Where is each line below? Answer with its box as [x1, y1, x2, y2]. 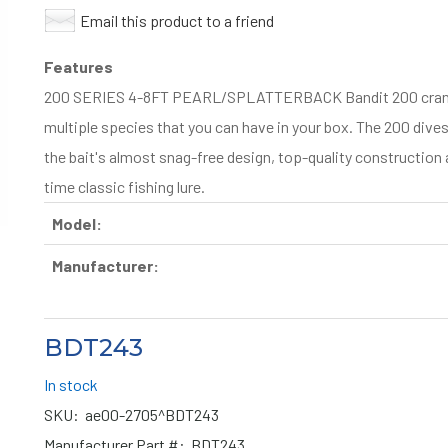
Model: [52, 214, 102, 233]
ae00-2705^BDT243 [79, 405, 219, 424]
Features [44, 57, 113, 76]
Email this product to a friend [80, 11, 274, 30]
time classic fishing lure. [44, 177, 205, 196]
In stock [44, 375, 98, 394]
